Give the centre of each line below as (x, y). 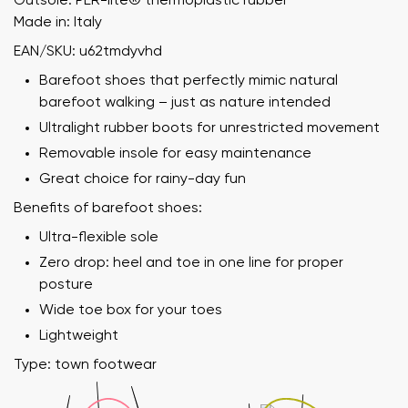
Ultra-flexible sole (99, 237)
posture (66, 285)
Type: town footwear (85, 365)
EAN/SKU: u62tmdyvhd (88, 51)
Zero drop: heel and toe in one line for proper (191, 263)
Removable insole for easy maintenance (175, 153)
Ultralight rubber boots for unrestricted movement (209, 128)
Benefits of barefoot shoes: (108, 208)
